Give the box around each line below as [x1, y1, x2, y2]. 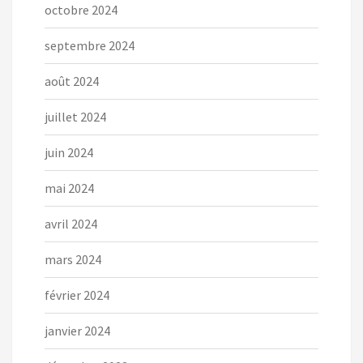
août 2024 [45, 73, 99, 90]
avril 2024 [45, 216, 97, 233]
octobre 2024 [45, 2, 117, 19]
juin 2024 [45, 144, 93, 161]
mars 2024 [45, 251, 101, 268]
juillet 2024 [45, 109, 106, 126]
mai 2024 [45, 180, 94, 197]
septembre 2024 [45, 37, 135, 54]
